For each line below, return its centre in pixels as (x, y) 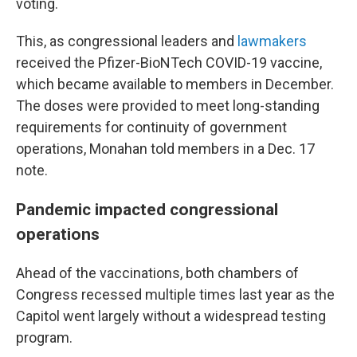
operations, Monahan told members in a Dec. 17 (165, 149)
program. (44, 338)
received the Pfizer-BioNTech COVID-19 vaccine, (169, 63)
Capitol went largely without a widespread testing (171, 316)
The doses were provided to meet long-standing (168, 106)
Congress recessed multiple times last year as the (175, 295)
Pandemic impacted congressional (147, 210)
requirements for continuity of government (151, 127)
